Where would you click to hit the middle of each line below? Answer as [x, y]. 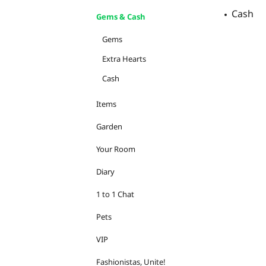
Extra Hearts [124, 59]
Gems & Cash [121, 17]
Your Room [116, 149]
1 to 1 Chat [115, 194]
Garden [109, 126]
